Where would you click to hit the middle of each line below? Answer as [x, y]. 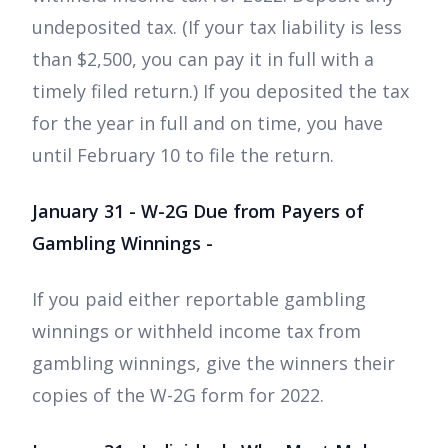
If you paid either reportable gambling [199, 298]
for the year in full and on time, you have [207, 122]
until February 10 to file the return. [183, 154]
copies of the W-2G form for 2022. [178, 394]
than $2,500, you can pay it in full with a [203, 58]
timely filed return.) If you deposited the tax [220, 90]
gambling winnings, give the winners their [213, 362]
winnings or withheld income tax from [196, 330]
